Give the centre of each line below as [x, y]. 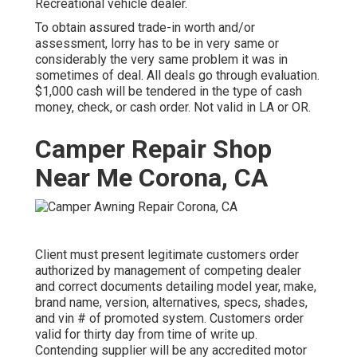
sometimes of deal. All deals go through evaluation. [177, 76]
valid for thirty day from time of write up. [146, 334]
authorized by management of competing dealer [168, 270]
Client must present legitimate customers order [167, 254]
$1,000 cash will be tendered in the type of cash [169, 92]
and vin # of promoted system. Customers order [169, 318]
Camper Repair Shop [153, 149]
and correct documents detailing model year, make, [176, 286]
